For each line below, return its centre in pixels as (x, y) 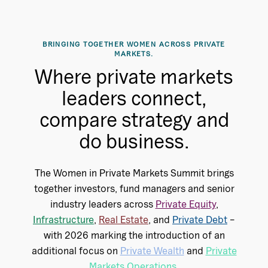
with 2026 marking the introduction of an (134, 234)
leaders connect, (134, 98)
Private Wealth (152, 250)
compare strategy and (134, 119)
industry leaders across (103, 203)
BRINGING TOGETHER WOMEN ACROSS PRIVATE (134, 44)
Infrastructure (63, 219)
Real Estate (124, 219)
